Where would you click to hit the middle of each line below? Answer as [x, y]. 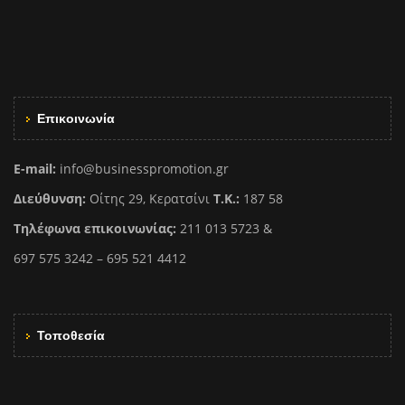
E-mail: [35, 168]
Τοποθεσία [71, 335]
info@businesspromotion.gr [142, 168]
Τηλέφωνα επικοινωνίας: [95, 228]
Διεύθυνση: [50, 198]
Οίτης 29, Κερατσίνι [150, 198]
